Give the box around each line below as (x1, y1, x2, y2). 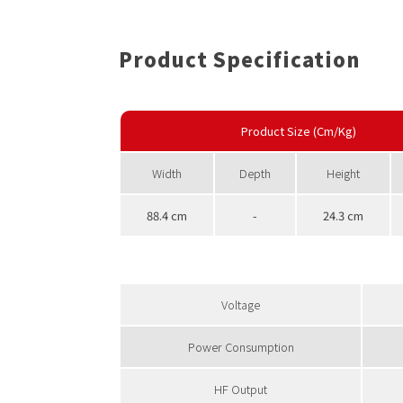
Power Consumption (187, 338, 294, 355)
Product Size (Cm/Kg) (241, 122, 356, 139)
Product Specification (119, 44, 360, 73)
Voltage (221, 296, 260, 313)
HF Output (214, 381, 267, 398)
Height (327, 165, 360, 182)
